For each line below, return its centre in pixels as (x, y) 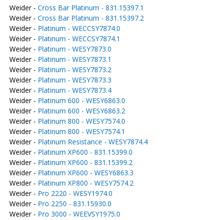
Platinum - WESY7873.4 (74, 90)
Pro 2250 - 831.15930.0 (74, 204)
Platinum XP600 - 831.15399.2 (85, 162)
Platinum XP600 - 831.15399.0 (85, 152)
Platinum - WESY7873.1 (74, 59)
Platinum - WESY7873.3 (74, 80)
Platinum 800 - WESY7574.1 (81, 131)
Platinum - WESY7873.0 (74, 49)
